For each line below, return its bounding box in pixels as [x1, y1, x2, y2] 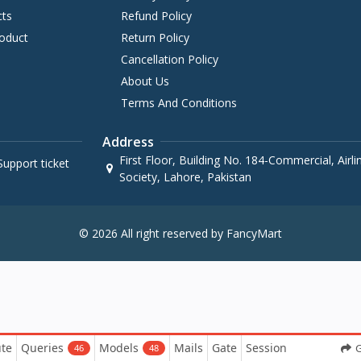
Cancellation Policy [120, 51, 218, 67]
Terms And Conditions [120, 94, 237, 110]
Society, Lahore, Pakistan [118, 168, 251, 185]
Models [99, 340, 139, 355]
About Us [120, 73, 169, 89]
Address [102, 132, 154, 151]
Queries [21, 340, 64, 355]
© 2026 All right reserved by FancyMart [79, 225, 282, 241]
